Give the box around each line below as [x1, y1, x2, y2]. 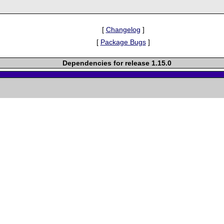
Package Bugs [100, 37, 146, 46]
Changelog [105, 25, 140, 33]
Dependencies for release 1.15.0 [62, 58, 172, 67]
